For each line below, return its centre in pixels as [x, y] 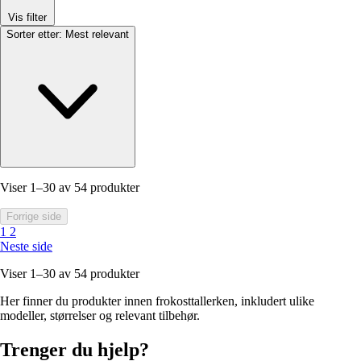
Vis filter [27, 18]
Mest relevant [97, 35]
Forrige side [34, 217]
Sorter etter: [34, 35]
